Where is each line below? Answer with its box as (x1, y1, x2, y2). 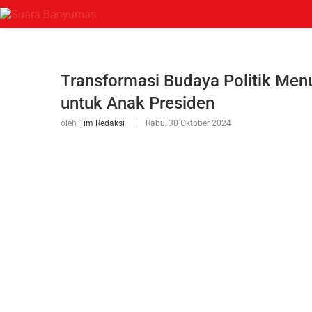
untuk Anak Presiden (61, 93, 214, 113)
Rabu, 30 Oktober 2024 (146, 118, 231, 128)
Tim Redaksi (79, 118, 125, 128)
